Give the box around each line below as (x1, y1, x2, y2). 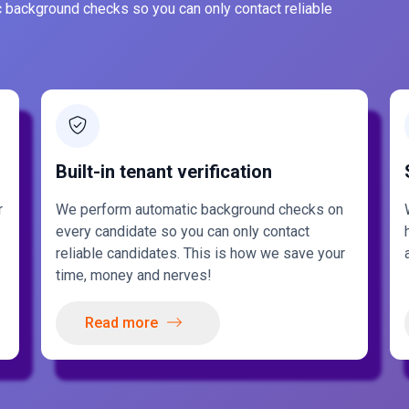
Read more (85, 314, 159, 331)
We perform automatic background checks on (56, 201, 344, 218)
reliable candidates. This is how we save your (56, 245, 346, 262)
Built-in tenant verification (56, 161, 273, 183)
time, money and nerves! (56, 267, 213, 284)
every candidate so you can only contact (56, 223, 310, 240)
